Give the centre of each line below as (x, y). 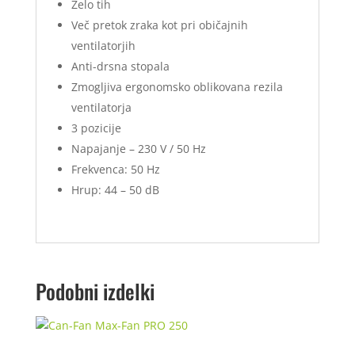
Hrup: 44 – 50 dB (115, 190)
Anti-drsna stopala (120, 67)
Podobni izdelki (95, 292)
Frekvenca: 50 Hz (115, 170)
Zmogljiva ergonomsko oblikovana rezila (177, 87)
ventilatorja (101, 108)
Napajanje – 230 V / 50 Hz (138, 149)
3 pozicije (96, 128)
